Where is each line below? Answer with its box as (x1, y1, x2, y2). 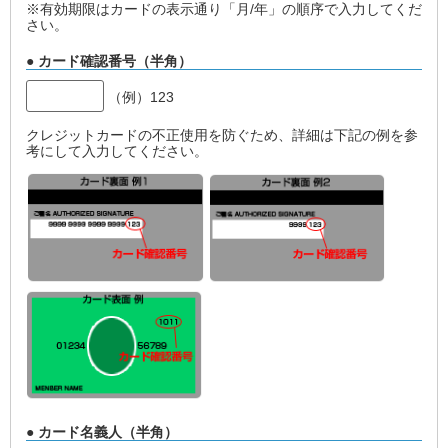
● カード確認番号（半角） (26, 53, 192, 69)
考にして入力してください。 (26, 143, 208, 159)
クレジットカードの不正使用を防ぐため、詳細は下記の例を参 (26, 127, 418, 143)
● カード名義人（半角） (26, 423, 178, 440)
